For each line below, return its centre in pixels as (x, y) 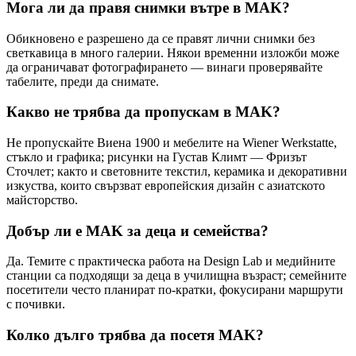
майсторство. (42, 199)
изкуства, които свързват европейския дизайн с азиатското (166, 185)
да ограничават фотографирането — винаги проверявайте (164, 67)
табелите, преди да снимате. (83, 81)
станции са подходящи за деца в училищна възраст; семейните (176, 276)
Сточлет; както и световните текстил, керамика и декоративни (177, 171)
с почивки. (36, 304)
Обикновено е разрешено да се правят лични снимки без (161, 38)
